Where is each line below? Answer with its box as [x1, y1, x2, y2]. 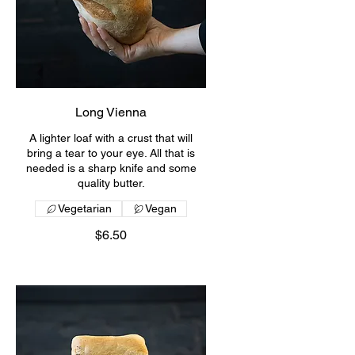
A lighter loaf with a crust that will [29, 132, 193, 145]
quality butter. [77, 177, 145, 190]
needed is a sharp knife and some [25, 162, 197, 175]
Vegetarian [58, 202, 112, 216]
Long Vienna [75, 105, 147, 120]
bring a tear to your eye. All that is [27, 147, 195, 160]
